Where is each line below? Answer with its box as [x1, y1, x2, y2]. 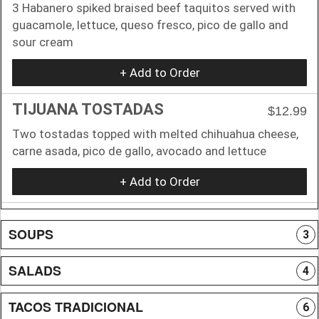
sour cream [12, 34, 73, 49]
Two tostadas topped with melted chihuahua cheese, [12, 126, 298, 141]
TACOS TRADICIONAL [9, 297, 143, 316]
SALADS [9, 261, 61, 280]
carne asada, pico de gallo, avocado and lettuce [12, 143, 266, 158]
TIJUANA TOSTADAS [12, 100, 164, 118]
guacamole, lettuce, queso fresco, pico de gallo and [12, 17, 288, 32]
